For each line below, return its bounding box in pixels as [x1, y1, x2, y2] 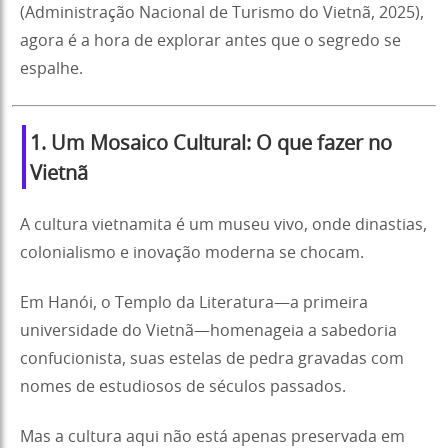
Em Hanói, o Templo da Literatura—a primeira [20, 294, 368, 311]
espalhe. [20, 60, 83, 77]
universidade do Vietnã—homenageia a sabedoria [20, 322, 397, 339]
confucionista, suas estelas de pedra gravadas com [20, 350, 404, 367]
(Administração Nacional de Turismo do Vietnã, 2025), [20, 4, 424, 21]
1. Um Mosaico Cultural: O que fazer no [30, 133, 392, 154]
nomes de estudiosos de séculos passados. [20, 378, 346, 395]
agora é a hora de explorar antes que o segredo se [20, 32, 401, 49]
